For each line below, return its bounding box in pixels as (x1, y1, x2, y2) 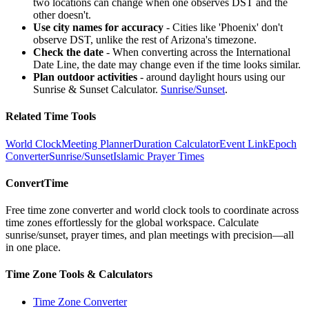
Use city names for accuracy (33, 21, 163, 33)
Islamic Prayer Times (113, 150, 204, 162)
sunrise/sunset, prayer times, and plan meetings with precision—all (6, 229, 294, 241)
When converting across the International (112, 46, 290, 58)
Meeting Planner (61, 137, 133, 150)
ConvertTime (6, 177, 68, 189)
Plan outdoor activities (33, 71, 137, 83)
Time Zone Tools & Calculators (6, 268, 152, 281)
